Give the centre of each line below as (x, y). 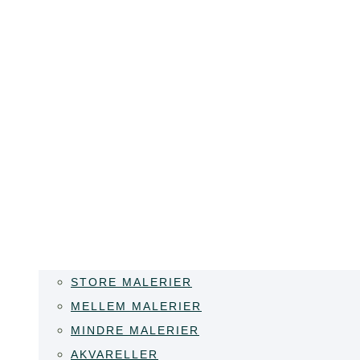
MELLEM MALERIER (136, 306)
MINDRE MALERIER (135, 330)
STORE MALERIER (131, 282)
